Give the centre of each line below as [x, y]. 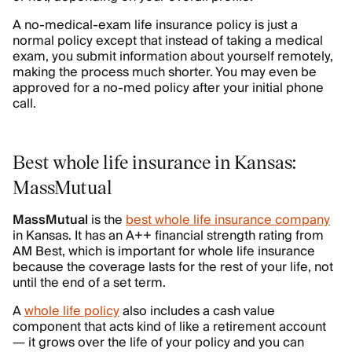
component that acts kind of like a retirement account [169, 327]
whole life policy [72, 311]
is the [107, 220]
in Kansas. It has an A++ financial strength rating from [168, 236]
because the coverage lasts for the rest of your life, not [173, 267]
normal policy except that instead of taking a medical [168, 41]
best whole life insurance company [228, 220]
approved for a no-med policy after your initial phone [168, 88]
